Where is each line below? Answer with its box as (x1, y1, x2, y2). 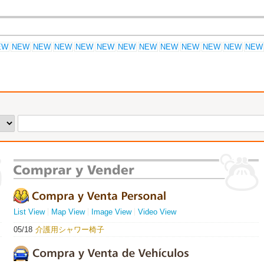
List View (14, 207, 45, 216)
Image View (91, 207, 131, 216)
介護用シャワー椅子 (35, 225, 104, 234)
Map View (51, 207, 85, 216)
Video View (138, 207, 176, 216)
